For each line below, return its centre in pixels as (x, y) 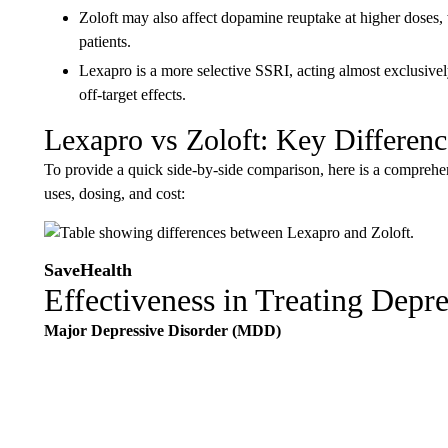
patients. (104, 41)
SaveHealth (87, 270)
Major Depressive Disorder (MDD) (162, 330)
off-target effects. (132, 94)
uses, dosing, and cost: (114, 193)
